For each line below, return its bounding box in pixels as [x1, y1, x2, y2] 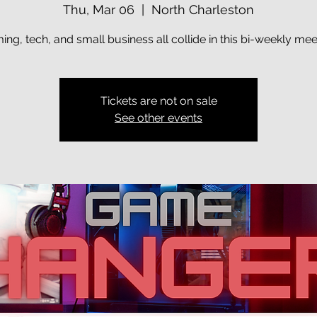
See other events [115, 111, 202, 125]
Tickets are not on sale [100, 94, 217, 108]
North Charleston [151, 2, 254, 17]
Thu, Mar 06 [63, 2, 134, 17]
